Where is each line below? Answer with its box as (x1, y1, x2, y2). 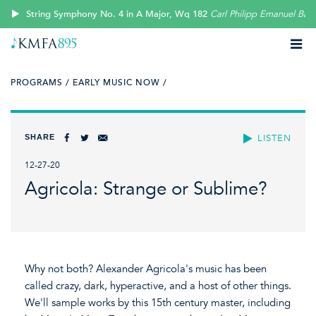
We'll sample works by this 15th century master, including (25, 296, 291, 309)
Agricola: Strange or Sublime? (25, 178, 267, 200)
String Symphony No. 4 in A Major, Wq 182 (26, 8, 208, 20)
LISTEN (257, 132, 291, 144)
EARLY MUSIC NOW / (73, 78, 167, 87)
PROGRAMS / (11, 78, 70, 87)
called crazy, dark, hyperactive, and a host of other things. (25, 279, 291, 292)
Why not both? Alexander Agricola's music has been (25, 262, 267, 275)
